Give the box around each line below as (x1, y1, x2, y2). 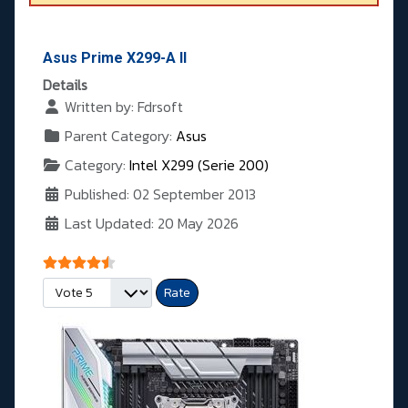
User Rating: (42, 248, 120, 270)
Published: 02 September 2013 (65, 183, 256, 206)
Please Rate (42, 277, 117, 300)
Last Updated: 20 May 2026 (65, 212, 239, 235)
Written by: (61, 96, 138, 118)
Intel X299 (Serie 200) (129, 154, 269, 177)
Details (43, 74, 87, 97)
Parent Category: (61, 125, 176, 148)
